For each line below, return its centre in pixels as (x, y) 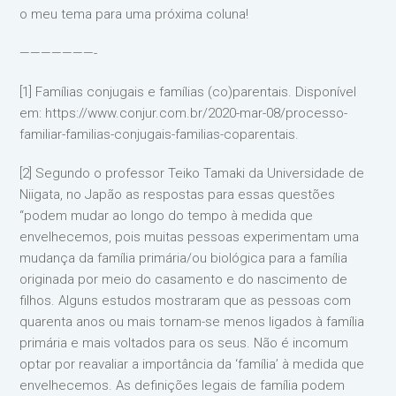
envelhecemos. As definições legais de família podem (183, 385)
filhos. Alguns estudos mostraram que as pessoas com (186, 300)
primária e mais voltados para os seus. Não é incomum (184, 343)
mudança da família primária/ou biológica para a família (184, 258)
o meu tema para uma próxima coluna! (134, 14)
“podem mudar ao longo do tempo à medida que (167, 215)
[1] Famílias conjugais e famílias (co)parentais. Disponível (188, 91)
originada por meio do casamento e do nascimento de (184, 279)
